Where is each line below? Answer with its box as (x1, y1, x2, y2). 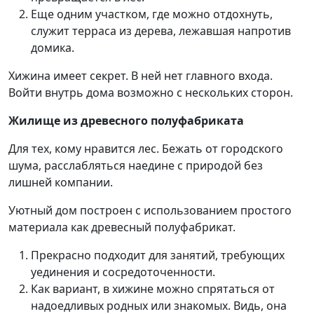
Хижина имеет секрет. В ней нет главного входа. (8, 68, 273, 83)
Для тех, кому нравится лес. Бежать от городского (8, 141, 283, 156)
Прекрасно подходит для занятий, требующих (31, 247, 285, 263)
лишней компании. (8, 175, 113, 190)
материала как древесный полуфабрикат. (8, 219, 235, 235)
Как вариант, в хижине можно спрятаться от (31, 281, 275, 296)
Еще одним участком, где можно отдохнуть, (31, 6, 273, 22)
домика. (31, 40, 74, 55)
